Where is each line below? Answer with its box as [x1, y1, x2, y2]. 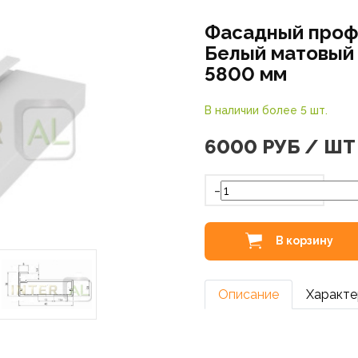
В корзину [275, 233, 333, 247]
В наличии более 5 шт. [204, 104, 328, 117]
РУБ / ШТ [261, 135, 356, 158]
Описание [217, 287, 279, 302]
